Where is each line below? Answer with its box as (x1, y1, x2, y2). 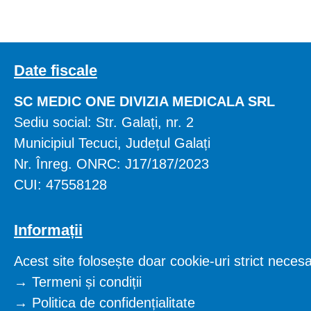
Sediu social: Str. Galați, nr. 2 (14, 115, 194, 130)
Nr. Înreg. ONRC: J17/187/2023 (14, 156, 209, 171)
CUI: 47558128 (14, 177, 107, 192)
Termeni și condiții (32, 274, 142, 289)
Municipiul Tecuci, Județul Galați (14, 135, 210, 151)
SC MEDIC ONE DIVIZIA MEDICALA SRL (14, 94, 275, 109)
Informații (14, 221, 83, 239)
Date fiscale (14, 62, 97, 79)
